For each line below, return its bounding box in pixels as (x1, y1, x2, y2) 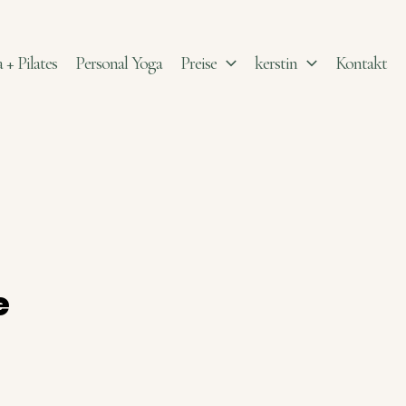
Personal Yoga (75, 52, 162, 74)
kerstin (255, 52, 297, 74)
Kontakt (335, 52, 387, 74)
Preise (180, 52, 217, 74)
